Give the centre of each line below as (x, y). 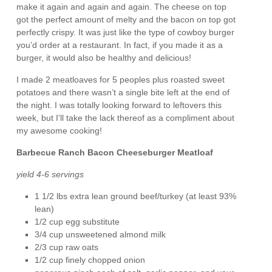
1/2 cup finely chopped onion (90, 260)
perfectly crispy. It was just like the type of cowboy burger (126, 32)
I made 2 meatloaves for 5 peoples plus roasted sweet (121, 80)
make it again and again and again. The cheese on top (122, 7)
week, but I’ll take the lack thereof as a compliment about (126, 118)
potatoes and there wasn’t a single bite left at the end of (123, 93)
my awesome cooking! (59, 131)
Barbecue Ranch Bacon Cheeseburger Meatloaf (115, 153)
